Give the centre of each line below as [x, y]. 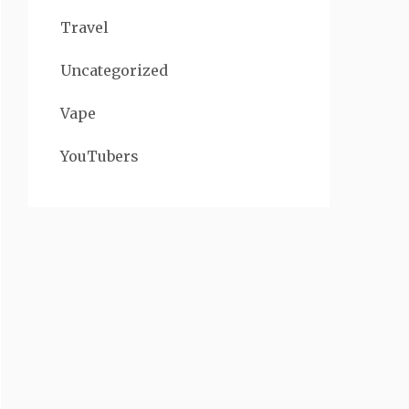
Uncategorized [114, 70]
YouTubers [100, 156]
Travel [84, 27]
